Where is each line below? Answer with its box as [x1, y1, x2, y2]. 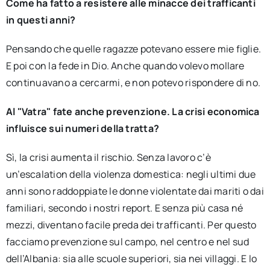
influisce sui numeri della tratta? [5, 122, 160, 135]
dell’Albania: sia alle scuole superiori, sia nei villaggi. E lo [5, 252, 257, 265]
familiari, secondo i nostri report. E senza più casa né [5, 201, 243, 215]
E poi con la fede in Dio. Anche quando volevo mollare [5, 59, 245, 72]
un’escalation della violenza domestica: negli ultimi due [5, 168, 256, 181]
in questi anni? [5, 13, 76, 27]
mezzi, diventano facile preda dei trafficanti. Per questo [5, 218, 257, 231]
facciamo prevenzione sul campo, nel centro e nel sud [5, 235, 250, 248]
